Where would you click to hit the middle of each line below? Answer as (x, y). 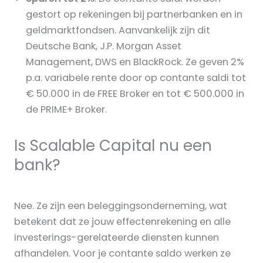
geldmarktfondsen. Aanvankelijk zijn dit (118, 30)
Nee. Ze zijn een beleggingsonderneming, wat (121, 205)
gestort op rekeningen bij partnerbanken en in (134, 14)
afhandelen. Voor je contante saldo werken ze (122, 253)
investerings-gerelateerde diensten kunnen (117, 237)
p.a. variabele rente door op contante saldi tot (136, 77)
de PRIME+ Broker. (66, 109)
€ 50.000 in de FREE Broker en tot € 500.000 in (135, 93)
